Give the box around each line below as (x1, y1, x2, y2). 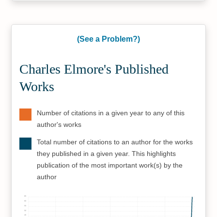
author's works (37, 121, 82, 128)
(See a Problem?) (77, 35, 140, 43)
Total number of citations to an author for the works (37, 138, 193, 146)
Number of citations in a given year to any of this (37, 109, 185, 117)
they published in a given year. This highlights (37, 150, 176, 157)
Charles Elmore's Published (19, 62, 169, 77)
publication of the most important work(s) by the (37, 161, 183, 169)
